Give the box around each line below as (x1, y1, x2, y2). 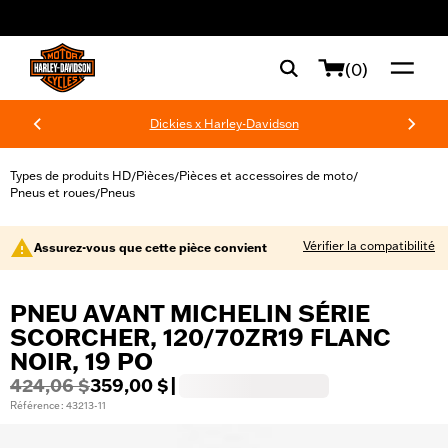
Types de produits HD (10, 168, 131, 183)
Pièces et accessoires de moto (179, 168, 353, 183)
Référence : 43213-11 (10, 399, 106, 412)
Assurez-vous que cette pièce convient (34, 240, 267, 255)
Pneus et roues (10, 185, 95, 200)
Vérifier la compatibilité (303, 238, 435, 253)
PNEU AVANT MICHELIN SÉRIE (10, 299, 370, 328)
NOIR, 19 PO (10, 347, 153, 376)
